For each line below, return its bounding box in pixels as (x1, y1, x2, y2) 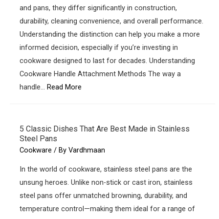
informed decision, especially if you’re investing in (20, 43, 178, 52)
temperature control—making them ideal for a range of (20, 204, 195, 213)
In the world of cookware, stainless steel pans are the (20, 164, 192, 174)
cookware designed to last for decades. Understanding (20, 56, 195, 65)
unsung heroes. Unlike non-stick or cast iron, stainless (20, 177, 193, 187)
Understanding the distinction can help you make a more (20, 29, 200, 39)
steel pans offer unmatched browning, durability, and (20, 191, 187, 200)
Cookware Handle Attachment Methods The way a (20, 69, 181, 78)
